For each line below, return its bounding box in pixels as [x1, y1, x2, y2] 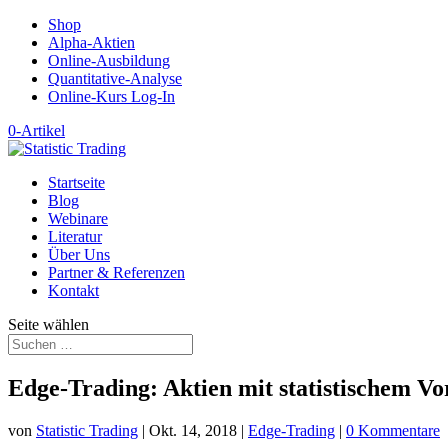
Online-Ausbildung [48, 52, 170, 69]
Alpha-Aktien [48, 34, 135, 51]
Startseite [48, 174, 105, 191]
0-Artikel [8, 122, 65, 139]
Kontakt [48, 282, 99, 299]
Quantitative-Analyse [48, 70, 182, 87]
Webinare [48, 210, 108, 227]
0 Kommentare [346, 421, 440, 439]
